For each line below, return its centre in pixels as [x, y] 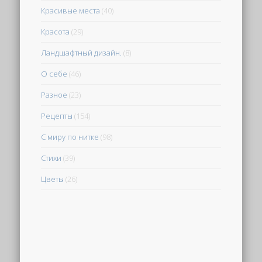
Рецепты [57, 116]
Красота [56, 31]
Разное [54, 94]
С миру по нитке [70, 137]
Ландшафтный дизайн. [82, 52]
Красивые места [71, 10]
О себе [54, 73]
